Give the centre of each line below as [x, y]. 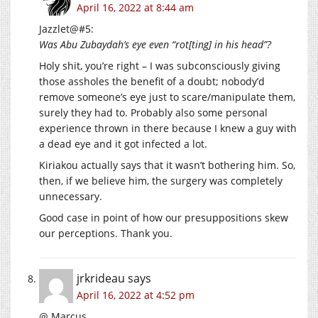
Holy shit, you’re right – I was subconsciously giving [160, 65]
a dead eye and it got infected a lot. [123, 143]
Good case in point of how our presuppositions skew [164, 217]
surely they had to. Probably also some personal [153, 112]
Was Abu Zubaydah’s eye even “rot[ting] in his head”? [155, 44]
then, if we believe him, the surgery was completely [161, 180]
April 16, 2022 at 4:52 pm [136, 295]
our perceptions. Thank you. [106, 233]
